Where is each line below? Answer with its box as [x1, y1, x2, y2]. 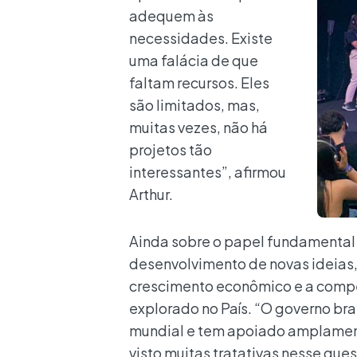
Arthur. [129, 184, 173, 203]
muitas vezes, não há [129, 117, 268, 136]
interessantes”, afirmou [129, 162, 286, 181]
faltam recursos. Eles [129, 73, 269, 92]
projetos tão [129, 139, 212, 159]
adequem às [129, 6, 214, 25]
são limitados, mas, [129, 95, 260, 114]
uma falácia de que [129, 50, 258, 69]
